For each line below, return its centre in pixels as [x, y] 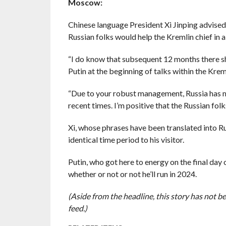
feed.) [77, 208]
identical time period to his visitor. [126, 140]
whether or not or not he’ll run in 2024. [132, 174]
